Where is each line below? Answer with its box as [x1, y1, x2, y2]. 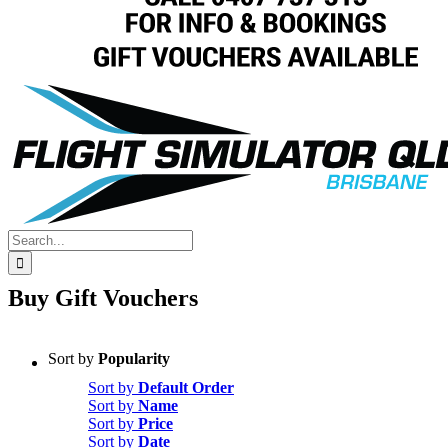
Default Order [138, 379, 234, 397]
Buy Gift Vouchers [8, 285, 198, 312]
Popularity [98, 350, 170, 368]
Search [7, 229, 50, 247]
